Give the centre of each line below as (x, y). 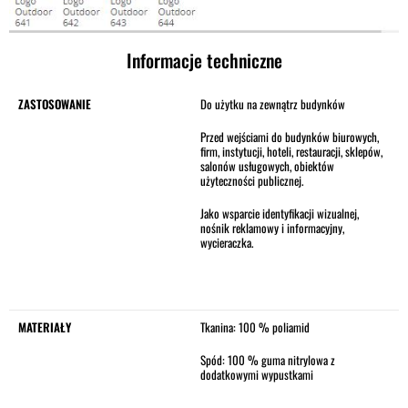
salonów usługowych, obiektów (267, 165)
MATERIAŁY (45, 326)
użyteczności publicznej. (252, 180)
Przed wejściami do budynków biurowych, (290, 136)
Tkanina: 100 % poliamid (255, 326)
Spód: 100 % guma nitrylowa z (268, 359)
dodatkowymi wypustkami (257, 374)
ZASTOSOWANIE (55, 103)
